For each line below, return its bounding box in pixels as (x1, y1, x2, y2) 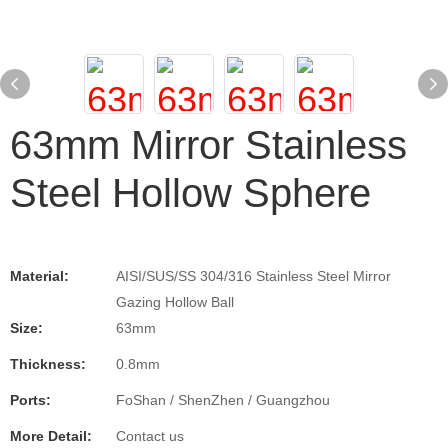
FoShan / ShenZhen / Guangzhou (116, 392, 330, 408)
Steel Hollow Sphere (10, 171, 371, 215)
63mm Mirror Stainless (10, 123, 407, 167)
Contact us (116, 428, 184, 444)
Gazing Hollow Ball (116, 294, 234, 310)
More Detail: (10, 428, 92, 444)
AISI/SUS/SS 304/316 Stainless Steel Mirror (116, 268, 391, 284)
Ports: (10, 392, 51, 408)
